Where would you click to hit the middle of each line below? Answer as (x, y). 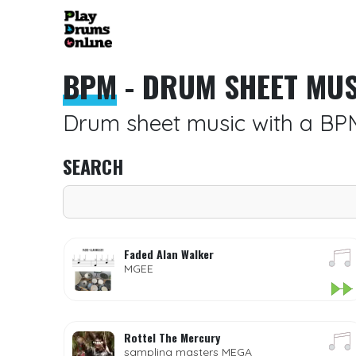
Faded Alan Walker (168, 254)
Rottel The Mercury (172, 337)
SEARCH (93, 166)
